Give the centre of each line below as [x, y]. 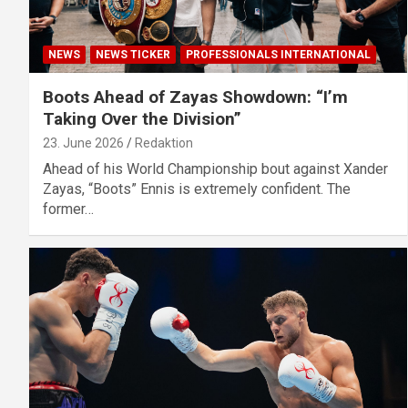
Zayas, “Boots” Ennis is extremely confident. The [197, 189]
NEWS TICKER [133, 55]
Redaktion [164, 143]
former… [68, 209]
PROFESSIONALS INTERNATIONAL [278, 55]
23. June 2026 [83, 143]
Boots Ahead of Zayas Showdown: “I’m [195, 97]
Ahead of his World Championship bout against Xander [215, 169]
